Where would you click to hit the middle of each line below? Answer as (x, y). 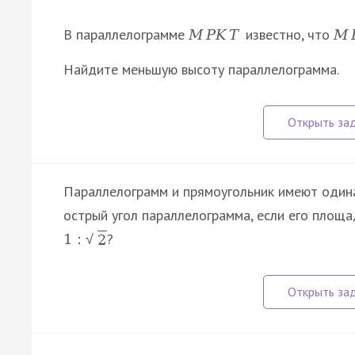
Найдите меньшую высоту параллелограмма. (201, 69)
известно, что (288, 34)
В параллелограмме (126, 34)
